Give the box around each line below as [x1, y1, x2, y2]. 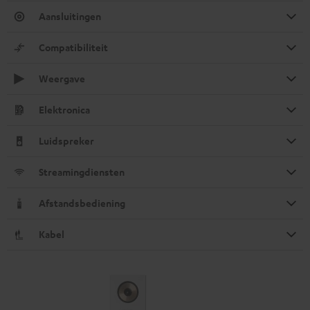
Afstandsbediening [39, 196, 125, 210]
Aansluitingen [39, 9, 101, 23]
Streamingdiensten [39, 165, 125, 179]
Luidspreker [39, 134, 94, 147]
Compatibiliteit [39, 40, 108, 54]
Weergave [39, 71, 85, 85]
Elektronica [39, 102, 90, 116]
